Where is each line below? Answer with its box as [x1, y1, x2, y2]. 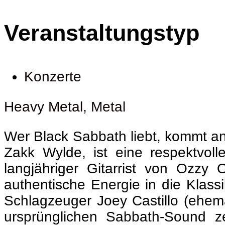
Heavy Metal [4, 98, 83, 115]
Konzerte [24, 69, 81, 85]
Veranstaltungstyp [4, 20, 199, 46]
